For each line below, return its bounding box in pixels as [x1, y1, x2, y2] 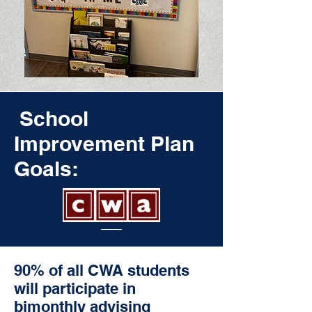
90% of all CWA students [14, 261, 189, 279]
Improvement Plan [14, 131, 194, 156]
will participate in [14, 279, 136, 297]
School [14, 106, 88, 131]
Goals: [14, 156, 79, 181]
